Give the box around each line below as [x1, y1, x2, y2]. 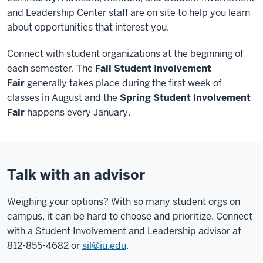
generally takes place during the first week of [25, 77, 222, 89]
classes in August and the [7, 92, 120, 104]
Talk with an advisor [7, 166, 145, 184]
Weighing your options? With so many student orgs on [7, 195, 240, 208]
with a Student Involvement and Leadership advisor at [7, 225, 241, 237]
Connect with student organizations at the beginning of [7, 48, 244, 60]
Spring [120, 92, 151, 104]
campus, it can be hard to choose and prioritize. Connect [7, 210, 252, 222]
